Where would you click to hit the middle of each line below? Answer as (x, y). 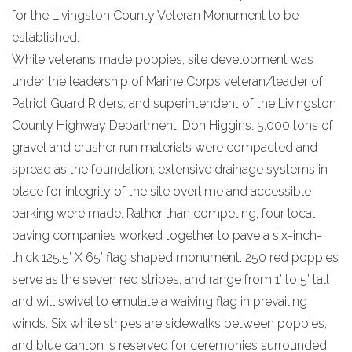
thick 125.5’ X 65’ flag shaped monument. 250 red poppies (175, 257)
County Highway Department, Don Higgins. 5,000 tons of (172, 125)
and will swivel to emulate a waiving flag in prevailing (159, 301)
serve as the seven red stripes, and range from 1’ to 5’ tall (170, 279)
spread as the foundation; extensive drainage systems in (170, 169)
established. (46, 37)
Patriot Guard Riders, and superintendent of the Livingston (174, 103)
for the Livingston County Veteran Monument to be (155, 15)
